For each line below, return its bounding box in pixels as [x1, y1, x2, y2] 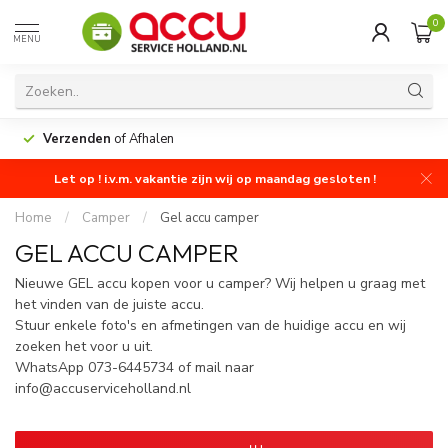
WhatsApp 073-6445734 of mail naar [15, 358, 254, 377]
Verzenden [43, 130, 111, 148]
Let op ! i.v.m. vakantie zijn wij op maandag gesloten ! [54, 170, 376, 187]
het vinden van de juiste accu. [15, 295, 204, 314]
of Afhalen [111, 130, 174, 148]
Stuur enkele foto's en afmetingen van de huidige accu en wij [15, 316, 406, 335]
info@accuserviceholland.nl [15, 379, 191, 398]
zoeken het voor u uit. [15, 337, 153, 356]
